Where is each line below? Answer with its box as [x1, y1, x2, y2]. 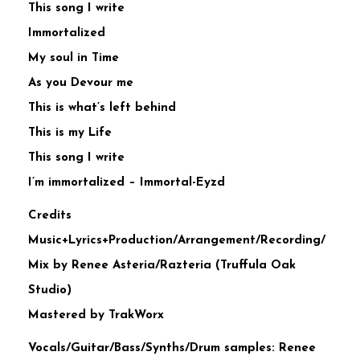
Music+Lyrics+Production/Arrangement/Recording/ [28, 235, 325, 247]
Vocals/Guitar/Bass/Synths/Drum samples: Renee [28, 342, 316, 355]
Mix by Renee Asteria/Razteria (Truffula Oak [28, 260, 296, 272]
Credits [28, 210, 72, 223]
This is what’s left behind [28, 102, 176, 115]
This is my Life [28, 127, 112, 140]
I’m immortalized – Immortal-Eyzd [28, 177, 225, 190]
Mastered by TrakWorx [28, 309, 164, 322]
